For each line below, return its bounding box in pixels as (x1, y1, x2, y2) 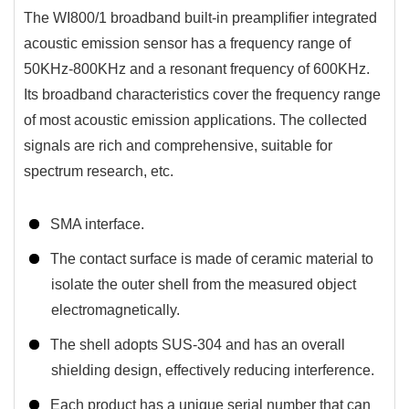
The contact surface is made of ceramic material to (47, 250, 374, 267)
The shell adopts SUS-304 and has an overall (47, 336, 346, 352)
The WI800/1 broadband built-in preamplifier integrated (24, 9, 377, 26)
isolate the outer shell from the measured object (51, 276, 356, 292)
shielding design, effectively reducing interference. (51, 362, 374, 378)
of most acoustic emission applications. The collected (24, 111, 367, 128)
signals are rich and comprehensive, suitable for (24, 137, 332, 153)
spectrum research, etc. (24, 163, 173, 179)
